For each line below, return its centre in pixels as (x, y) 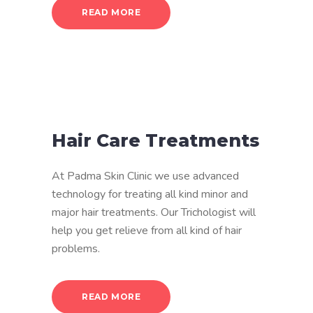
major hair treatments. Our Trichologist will (154, 212)
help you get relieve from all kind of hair (147, 230)
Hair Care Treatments (155, 140)
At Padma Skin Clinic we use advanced (145, 176)
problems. (76, 248)
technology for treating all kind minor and (150, 194)
